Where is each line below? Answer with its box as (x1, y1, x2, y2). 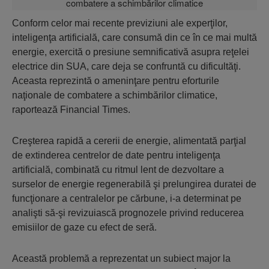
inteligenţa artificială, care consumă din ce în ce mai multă (12, 32, 257, 43)
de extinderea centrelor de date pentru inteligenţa (12, 150, 220, 160)
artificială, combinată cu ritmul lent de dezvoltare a (12, 165, 224, 175)
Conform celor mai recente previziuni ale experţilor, (12, 18, 228, 28)
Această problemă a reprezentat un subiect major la (12, 253, 231, 264)
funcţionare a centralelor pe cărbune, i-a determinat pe (12, 193, 241, 204)
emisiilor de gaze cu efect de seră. (12, 222, 157, 232)
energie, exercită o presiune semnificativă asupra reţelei (12, 47, 249, 57)
